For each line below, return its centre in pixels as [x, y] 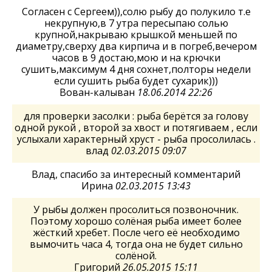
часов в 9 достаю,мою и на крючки [136, 58]
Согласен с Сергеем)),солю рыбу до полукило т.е [136, 12]
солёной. [136, 256]
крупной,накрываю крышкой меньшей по [136, 35]
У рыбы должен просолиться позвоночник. [136, 209]
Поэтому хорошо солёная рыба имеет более [136, 221]
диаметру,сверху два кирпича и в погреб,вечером [136, 46]
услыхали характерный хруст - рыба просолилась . [136, 139]
